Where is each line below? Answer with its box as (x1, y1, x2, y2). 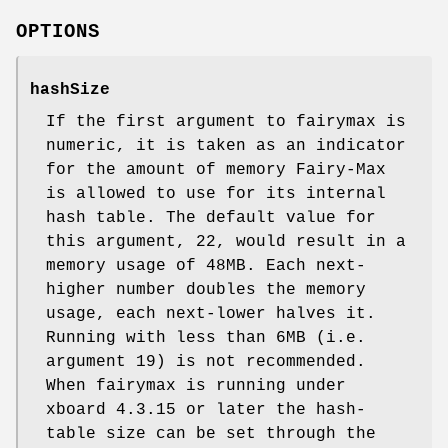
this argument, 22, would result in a (46, 233, 406, 252)
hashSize (30, 81, 110, 100)
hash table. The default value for (46, 209, 376, 228)
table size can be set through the (46, 425, 376, 444)
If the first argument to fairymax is (46, 113, 406, 132)
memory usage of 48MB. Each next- (46, 257, 366, 276)
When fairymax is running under (46, 377, 346, 396)
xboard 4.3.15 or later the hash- (46, 401, 366, 420)
